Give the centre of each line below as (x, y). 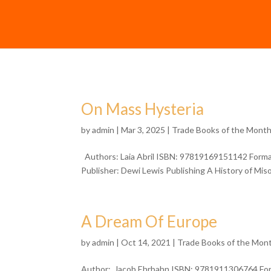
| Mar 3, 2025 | (143, 130)
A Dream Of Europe (149, 221)
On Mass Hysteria (143, 109)
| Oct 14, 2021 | (146, 242)
